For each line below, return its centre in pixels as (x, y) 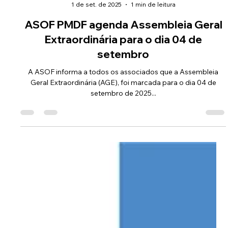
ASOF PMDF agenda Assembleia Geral (123, 61)
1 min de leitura (153, 41)
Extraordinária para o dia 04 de (123, 76)
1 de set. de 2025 (96, 41)
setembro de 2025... (123, 130)
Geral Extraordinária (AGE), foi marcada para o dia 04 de (123, 119)
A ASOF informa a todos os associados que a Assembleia (123, 108)
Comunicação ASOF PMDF (123, 32)
